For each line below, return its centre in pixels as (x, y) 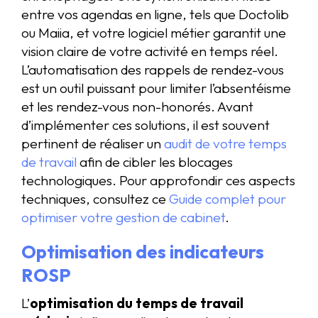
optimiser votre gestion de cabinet (123, 217)
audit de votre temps (225, 143)
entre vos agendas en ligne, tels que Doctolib (155, 14)
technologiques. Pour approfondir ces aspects (158, 180)
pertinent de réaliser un (93, 143)
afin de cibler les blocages (155, 161)
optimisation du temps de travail (137, 303)
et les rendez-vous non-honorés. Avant (137, 106)
